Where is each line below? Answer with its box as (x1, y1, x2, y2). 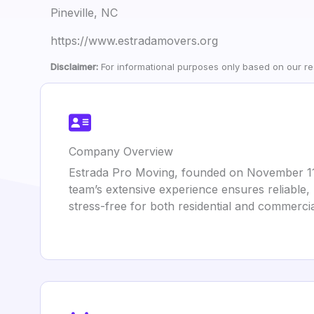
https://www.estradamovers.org (50, 34, 218, 48)
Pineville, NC (50, 6, 118, 20)
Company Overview (69, 144, 173, 158)
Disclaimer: (50, 61, 98, 72)
